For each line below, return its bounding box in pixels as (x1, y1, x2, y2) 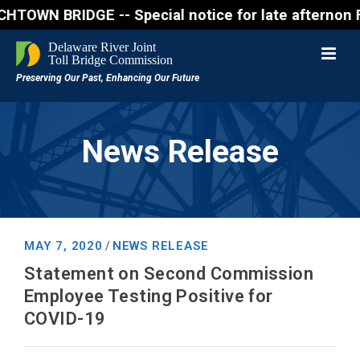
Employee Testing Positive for (24, 286, 273, 306)
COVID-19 (24, 309, 106, 329)
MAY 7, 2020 (24, 239, 103, 253)
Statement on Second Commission (24, 264, 314, 284)
